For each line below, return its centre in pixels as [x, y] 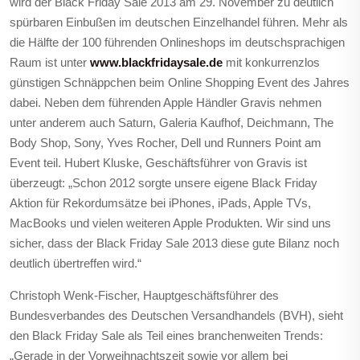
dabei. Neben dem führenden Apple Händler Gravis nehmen [166, 102]
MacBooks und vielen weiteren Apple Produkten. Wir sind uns [170, 223]
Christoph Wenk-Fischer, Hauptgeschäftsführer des [144, 295]
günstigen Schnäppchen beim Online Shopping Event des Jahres [180, 82]
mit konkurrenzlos [271, 62]
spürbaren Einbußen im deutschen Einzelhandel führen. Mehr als [179, 22]
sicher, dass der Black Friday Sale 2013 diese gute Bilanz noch [174, 243]
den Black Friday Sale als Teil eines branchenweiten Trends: [166, 335]
